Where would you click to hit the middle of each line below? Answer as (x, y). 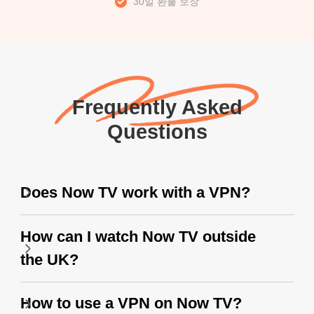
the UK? (49, 260)
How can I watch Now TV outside (138, 237)
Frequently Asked (157, 108)
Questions (157, 132)
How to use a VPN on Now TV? (131, 304)
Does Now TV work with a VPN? (135, 192)
